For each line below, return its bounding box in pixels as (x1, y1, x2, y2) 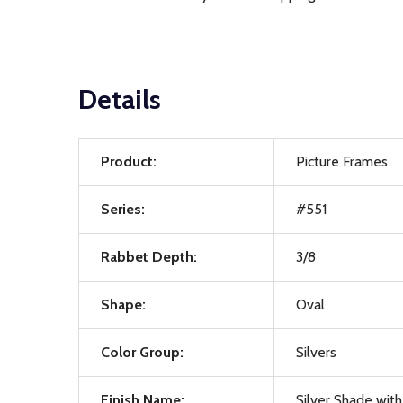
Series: (101, 201, 145, 218)
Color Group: (101, 344, 184, 361)
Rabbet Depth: (101, 248, 197, 265)
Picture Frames (296, 153, 388, 170)
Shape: (101, 296, 146, 313)
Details (78, 83, 161, 116)
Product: (101, 153, 157, 170)
